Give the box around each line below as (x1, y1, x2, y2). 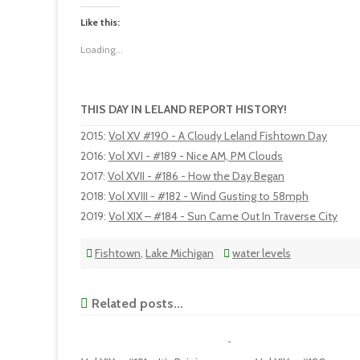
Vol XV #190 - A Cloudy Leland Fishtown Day (108, 129, 327, 143)
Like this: (80, 16, 120, 28)
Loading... (80, 43, 123, 55)
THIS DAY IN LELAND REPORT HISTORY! (80, 102, 287, 117)
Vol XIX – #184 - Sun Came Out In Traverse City (108, 209, 337, 223)
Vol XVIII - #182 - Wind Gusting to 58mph (108, 189, 309, 203)
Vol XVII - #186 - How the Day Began (108, 169, 284, 183)
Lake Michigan (145, 246, 214, 260)
